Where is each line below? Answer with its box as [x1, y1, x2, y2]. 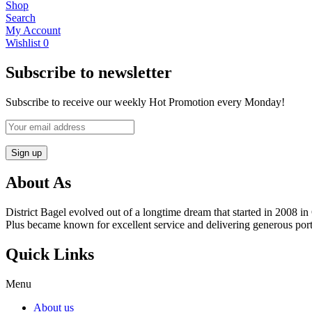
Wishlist [6, 36, 40, 49]
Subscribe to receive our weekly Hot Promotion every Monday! [6, 95, 285, 108]
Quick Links [6, 245, 94, 264]
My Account [6, 24, 61, 36]
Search [6, 11, 36, 24]
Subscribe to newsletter [6, 63, 172, 81]
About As [6, 173, 71, 192]
